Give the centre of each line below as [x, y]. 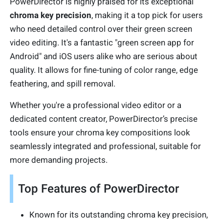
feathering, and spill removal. [63, 84]
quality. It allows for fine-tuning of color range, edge [104, 70]
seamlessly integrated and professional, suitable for [105, 146]
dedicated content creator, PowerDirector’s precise [104, 119]
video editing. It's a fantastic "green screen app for [102, 43]
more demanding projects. [59, 160]
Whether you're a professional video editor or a [96, 105]
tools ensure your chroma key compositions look [100, 133]
